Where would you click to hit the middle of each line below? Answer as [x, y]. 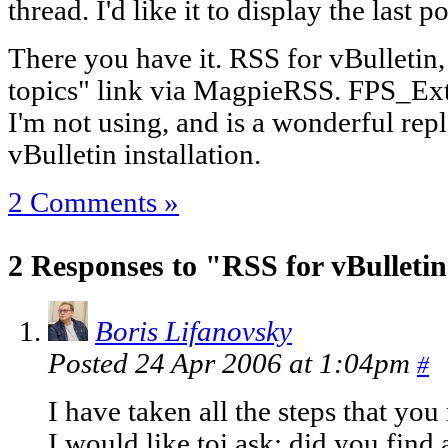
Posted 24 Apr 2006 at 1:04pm [232, 364]
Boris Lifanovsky [193, 332]
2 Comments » [93, 202]
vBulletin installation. [134, 154]
